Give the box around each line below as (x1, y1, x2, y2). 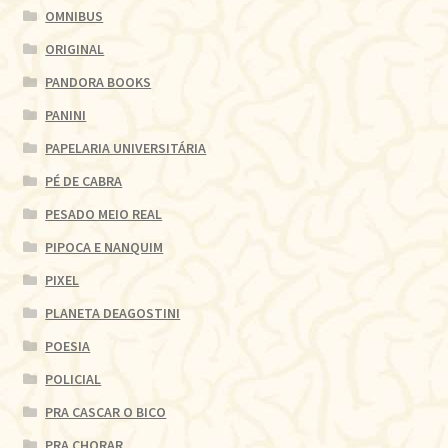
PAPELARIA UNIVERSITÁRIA (45, 139, 207, 158)
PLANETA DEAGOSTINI (45, 304, 181, 323)
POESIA (45, 337, 91, 356)
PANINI (45, 106, 87, 125)
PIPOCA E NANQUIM (45, 238, 164, 257)
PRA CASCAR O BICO (45, 403, 167, 422)
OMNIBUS (45, 7, 104, 26)
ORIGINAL (45, 40, 105, 59)
